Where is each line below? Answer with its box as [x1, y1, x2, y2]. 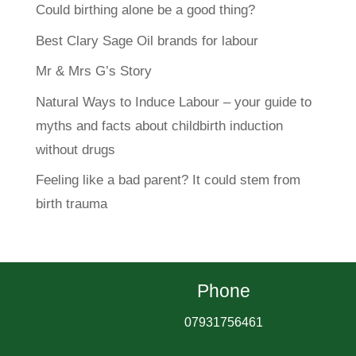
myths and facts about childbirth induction [35, 118, 283, 133]
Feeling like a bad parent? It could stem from [35, 172, 300, 188]
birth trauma [35, 196, 107, 212]
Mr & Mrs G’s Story [35, 64, 152, 79]
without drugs [35, 141, 115, 157]
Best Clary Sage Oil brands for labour [35, 33, 258, 48]
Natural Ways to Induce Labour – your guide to [35, 94, 311, 110]
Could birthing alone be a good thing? [35, 2, 255, 18]
